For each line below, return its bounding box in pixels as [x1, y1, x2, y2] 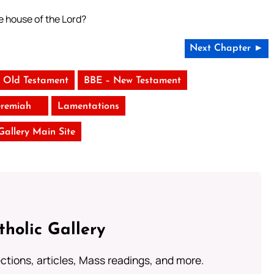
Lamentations [57, 102, 120, 112]
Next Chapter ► [189, 43, 264, 54]
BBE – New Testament [84, 76, 182, 86]
